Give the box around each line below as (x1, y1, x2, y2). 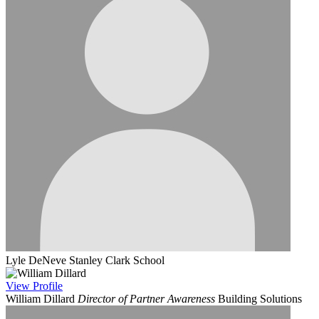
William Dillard (6, 293, 75, 305)
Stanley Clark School (69, 254, 164, 267)
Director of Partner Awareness (78, 293, 215, 305)
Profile (33, 280, 63, 293)
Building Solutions (218, 293, 302, 305)
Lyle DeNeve (6, 254, 66, 267)
